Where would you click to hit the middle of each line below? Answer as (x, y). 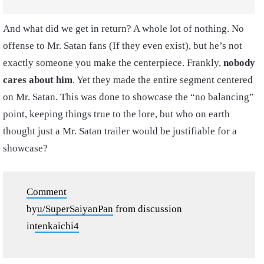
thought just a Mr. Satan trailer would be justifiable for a (120, 131)
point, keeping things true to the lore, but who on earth (116, 114)
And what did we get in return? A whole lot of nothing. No (123, 28)
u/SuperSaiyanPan (75, 209)
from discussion (148, 209)
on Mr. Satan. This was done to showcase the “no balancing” (128, 97)
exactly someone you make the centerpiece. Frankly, (113, 62)
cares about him (38, 80)
